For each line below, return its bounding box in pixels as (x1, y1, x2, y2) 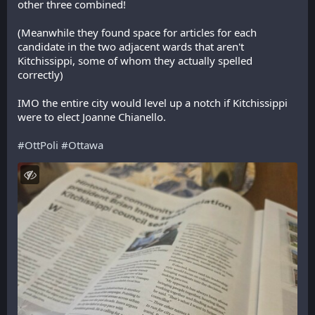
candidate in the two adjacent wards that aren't (18, 39, 244, 53)
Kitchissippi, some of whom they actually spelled (18, 53, 252, 67)
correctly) (18, 67, 63, 82)
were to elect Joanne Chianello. (18, 110, 166, 124)
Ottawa (68, 138, 103, 152)
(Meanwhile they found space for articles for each (18, 25, 257, 39)
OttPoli (25, 138, 58, 152)
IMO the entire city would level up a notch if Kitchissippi (18, 96, 288, 110)
